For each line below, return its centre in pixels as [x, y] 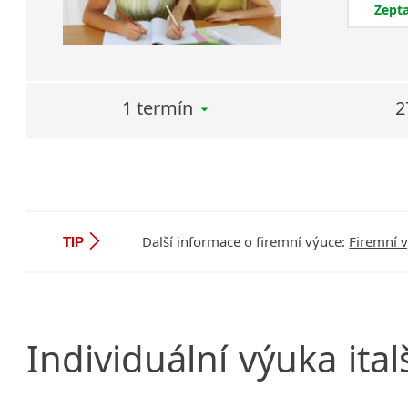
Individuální [127, 358]
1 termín [158, 107]
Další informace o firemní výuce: [246, 242]
